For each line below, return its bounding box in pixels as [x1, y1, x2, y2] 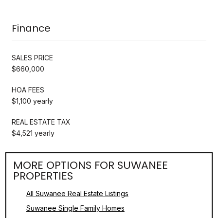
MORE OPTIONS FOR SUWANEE [13, 157, 168, 173]
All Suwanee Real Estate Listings [26, 189, 128, 198]
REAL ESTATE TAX [12, 117, 71, 126]
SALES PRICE [12, 53, 53, 62]
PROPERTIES [13, 168, 73, 183]
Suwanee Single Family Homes [26, 203, 125, 212]
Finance [12, 21, 51, 35]
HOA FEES [12, 85, 44, 94]
